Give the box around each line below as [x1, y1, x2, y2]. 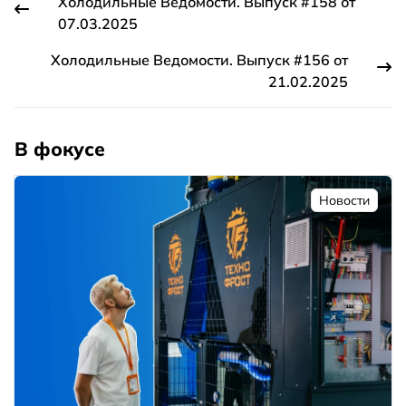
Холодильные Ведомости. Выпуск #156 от [51, 50, 348, 69]
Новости [319, 191, 370, 208]
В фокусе [14, 136, 105, 160]
